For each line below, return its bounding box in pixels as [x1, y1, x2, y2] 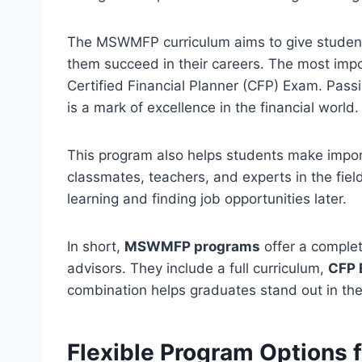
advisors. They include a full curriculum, [67, 260, 328, 277]
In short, [67, 238, 124, 255]
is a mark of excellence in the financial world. [67, 99, 359, 116]
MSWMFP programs [124, 238, 260, 255]
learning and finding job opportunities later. [67, 191, 347, 208]
